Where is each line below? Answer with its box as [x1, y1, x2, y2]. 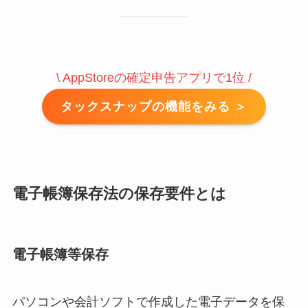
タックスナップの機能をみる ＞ [60, 99, 247, 113]
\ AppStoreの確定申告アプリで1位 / [56, 70, 252, 85]
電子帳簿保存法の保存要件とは [12, 186, 226, 203]
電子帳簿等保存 [12, 246, 109, 262]
